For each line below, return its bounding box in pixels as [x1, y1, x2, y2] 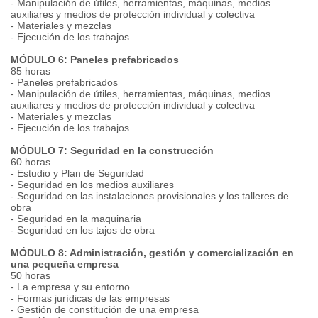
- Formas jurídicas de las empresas [11, 292, 170, 304]
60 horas [11, 156, 50, 168]
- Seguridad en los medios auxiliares [11, 179, 174, 190]
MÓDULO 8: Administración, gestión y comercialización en [11, 247, 294, 258]
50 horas [11, 270, 50, 281]
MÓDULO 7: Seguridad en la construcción [11, 145, 214, 156]
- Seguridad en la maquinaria [11, 213, 141, 224]
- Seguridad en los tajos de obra [11, 224, 155, 236]
